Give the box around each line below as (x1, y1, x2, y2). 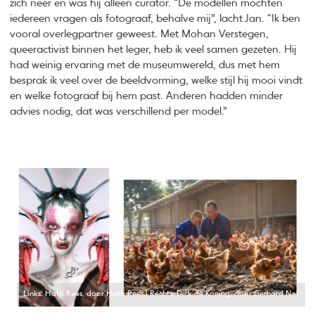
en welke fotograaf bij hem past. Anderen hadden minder (10, 90, 283, 101)
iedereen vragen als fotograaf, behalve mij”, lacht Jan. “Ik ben (10, 13, 301, 24)
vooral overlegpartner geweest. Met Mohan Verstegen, (10, 28, 269, 39)
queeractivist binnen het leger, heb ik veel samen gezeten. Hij (10, 44, 297, 55)
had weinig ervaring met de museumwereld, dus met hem (10, 59, 281, 70)
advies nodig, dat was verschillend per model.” (10, 105, 228, 117)
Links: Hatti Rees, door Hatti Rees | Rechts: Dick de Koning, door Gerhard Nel (23, 290, 299, 299)
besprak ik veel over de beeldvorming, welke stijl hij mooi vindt (10, 75, 303, 86)
